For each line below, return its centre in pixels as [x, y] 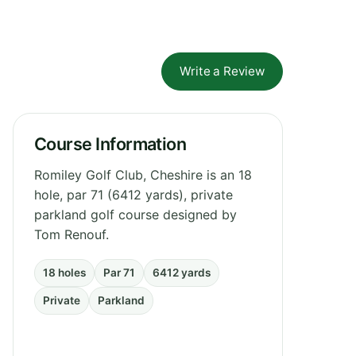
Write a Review [222, 71]
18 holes [64, 272]
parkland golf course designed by [135, 214]
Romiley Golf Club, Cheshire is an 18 [143, 174]
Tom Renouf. [72, 234]
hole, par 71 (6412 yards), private [133, 194]
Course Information [110, 143]
